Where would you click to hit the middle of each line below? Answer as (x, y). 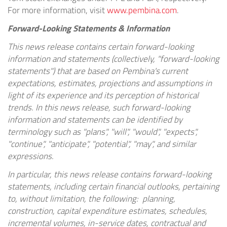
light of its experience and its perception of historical (103, 96)
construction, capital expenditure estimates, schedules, (107, 211)
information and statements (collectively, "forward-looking (113, 59)
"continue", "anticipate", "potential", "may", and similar (102, 144)
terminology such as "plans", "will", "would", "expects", (103, 132)
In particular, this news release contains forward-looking (110, 175)
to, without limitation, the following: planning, (91, 199)
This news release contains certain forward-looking (101, 47)
